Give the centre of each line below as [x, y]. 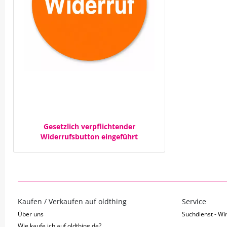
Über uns [31, 214]
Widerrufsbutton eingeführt [89, 137]
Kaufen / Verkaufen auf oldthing [72, 201]
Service [194, 201]
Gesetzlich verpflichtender [89, 126]
